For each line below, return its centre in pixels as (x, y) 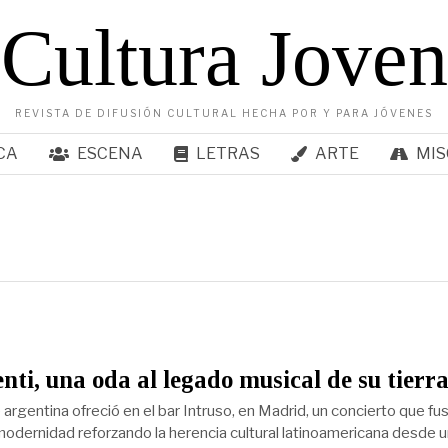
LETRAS (227, 153)
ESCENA (109, 153)
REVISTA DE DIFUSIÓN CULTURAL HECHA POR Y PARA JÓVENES (224, 113)
